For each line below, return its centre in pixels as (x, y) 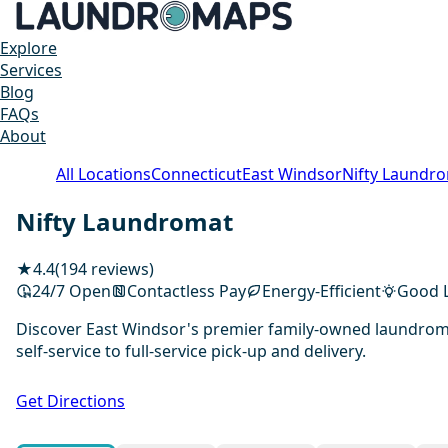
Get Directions (70, 400)
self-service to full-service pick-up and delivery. (191, 350)
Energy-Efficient (321, 290)
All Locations (103, 174)
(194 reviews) (104, 268)
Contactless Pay (186, 290)
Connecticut (196, 174)
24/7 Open (71, 290)
